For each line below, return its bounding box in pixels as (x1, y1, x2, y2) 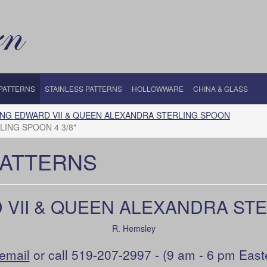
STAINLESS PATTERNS (45, 83, 122, 94)
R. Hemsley (111, 222, 156, 234)
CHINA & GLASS (193, 83, 248, 94)
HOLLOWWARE (132, 83, 184, 94)
